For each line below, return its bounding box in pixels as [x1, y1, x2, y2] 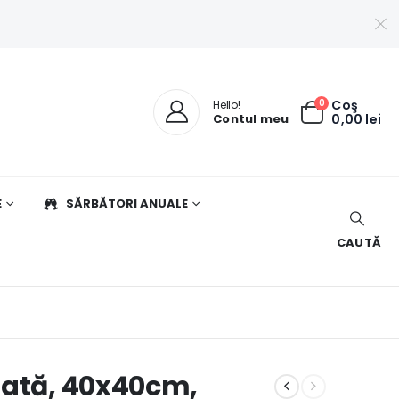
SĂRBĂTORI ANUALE [66, 195, 188, 212]
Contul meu [213, 110, 289, 127]
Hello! [213, 97, 240, 112]
